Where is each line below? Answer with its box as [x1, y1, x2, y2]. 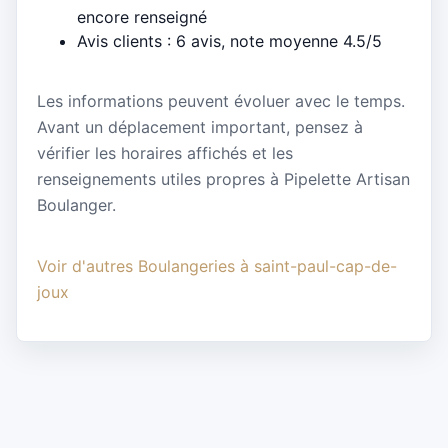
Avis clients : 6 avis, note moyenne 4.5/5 [77, 30, 382, 51]
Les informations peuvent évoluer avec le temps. [37, 90, 405, 111]
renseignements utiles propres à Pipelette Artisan [37, 168, 410, 189]
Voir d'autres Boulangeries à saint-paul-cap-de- [37, 255, 397, 276]
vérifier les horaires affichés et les [37, 142, 293, 163]
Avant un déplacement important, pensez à [37, 116, 363, 137]
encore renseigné [77, 6, 207, 27]
